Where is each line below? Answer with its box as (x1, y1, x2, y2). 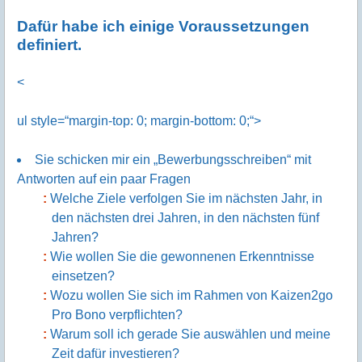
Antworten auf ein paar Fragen (17, 172, 191, 187)
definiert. (17, 36, 82, 53)
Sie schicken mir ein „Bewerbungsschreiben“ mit (35, 153, 311, 167)
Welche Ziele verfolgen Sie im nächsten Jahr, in (50, 192, 322, 206)
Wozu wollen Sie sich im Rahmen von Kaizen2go (50, 288, 333, 303)
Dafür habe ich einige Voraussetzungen (17, 18, 309, 35)
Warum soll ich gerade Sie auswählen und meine (50, 327, 330, 342)
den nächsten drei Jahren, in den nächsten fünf (52, 211, 320, 225)
